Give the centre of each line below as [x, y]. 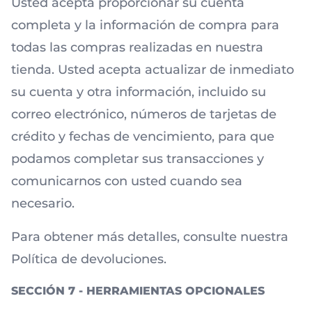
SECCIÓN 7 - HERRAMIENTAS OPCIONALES [138, 291]
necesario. [43, 203]
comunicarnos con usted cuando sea [127, 181]
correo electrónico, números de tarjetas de [144, 114]
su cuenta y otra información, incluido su [139, 92]
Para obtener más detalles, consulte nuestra [150, 237]
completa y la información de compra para [145, 25]
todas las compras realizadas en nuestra [137, 47]
